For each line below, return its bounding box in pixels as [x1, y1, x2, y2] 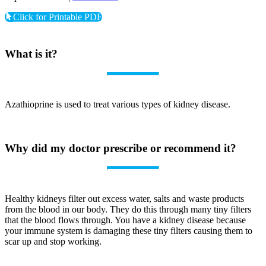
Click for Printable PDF [13, 12, 102, 23]
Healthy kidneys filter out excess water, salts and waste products [5, 194, 244, 204]
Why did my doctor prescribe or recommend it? [5, 142, 236, 155]
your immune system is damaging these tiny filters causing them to [5, 226, 252, 236]
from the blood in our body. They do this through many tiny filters [5, 204, 251, 215]
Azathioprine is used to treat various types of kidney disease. [5, 99, 230, 109]
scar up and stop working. [5, 236, 102, 247]
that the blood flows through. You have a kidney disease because [5, 215, 246, 226]
